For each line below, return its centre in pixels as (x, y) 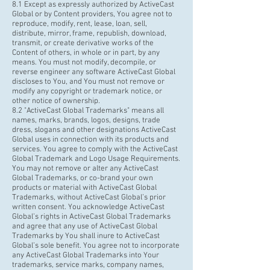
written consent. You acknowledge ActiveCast (88, 207)
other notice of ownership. (57, 101)
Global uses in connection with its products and (90, 140)
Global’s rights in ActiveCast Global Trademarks (91, 217)
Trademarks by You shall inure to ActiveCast (86, 236)
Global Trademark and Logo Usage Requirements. (96, 159)
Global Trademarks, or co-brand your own (83, 178)
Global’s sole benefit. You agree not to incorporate (96, 246)
